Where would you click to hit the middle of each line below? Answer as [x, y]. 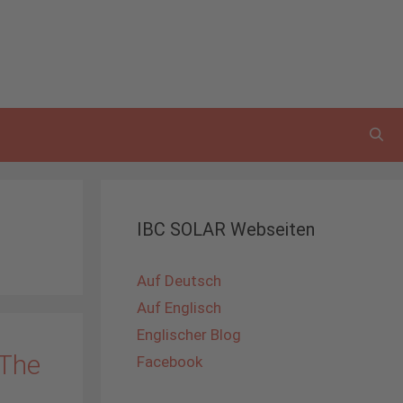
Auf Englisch [179, 308]
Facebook [170, 362]
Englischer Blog [189, 335]
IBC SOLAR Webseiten [226, 229]
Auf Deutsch [179, 281]
